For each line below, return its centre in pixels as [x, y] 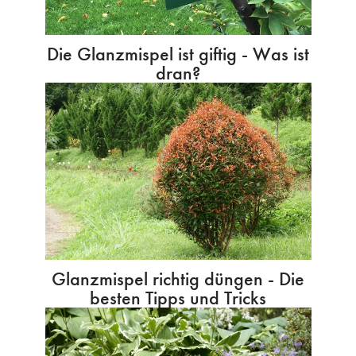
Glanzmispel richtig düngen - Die [178, 279]
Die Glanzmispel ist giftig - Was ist [178, 53]
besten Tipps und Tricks [178, 298]
